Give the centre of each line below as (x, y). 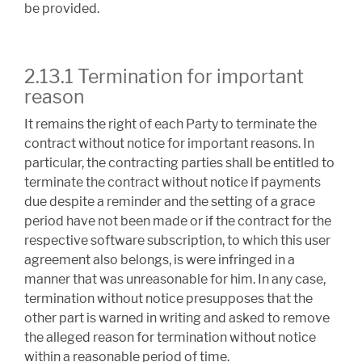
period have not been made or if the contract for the (178, 221)
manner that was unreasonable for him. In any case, (175, 280)
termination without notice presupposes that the (168, 299)
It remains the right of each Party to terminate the (170, 124)
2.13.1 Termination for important (164, 77)
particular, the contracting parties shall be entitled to (179, 163)
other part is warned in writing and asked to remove (177, 318)
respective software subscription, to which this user (177, 241)
